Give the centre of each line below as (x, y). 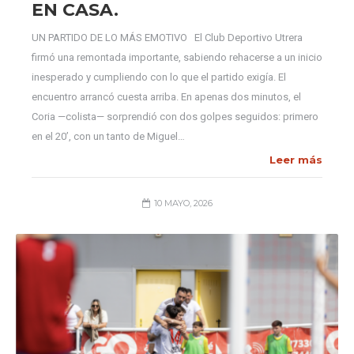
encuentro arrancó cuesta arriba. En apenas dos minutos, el (166, 97)
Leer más (296, 160)
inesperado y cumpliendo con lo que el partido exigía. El (159, 77)
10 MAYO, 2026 (183, 203)
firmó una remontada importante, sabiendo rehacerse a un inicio (177, 57)
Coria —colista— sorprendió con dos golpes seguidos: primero (175, 117)
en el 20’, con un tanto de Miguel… (108, 136)
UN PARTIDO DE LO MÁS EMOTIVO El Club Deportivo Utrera (167, 38)
